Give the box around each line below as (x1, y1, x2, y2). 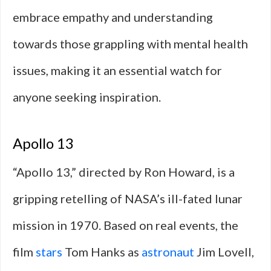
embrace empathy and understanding (13, 10, 213, 24)
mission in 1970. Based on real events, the (13, 218, 238, 232)
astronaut (142, 244, 194, 259)
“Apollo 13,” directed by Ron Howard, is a (13, 165, 235, 179)
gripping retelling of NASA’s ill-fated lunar (13, 191, 243, 206)
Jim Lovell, (194, 244, 254, 259)
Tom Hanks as (62, 244, 142, 259)
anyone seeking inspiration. (13, 90, 161, 104)
